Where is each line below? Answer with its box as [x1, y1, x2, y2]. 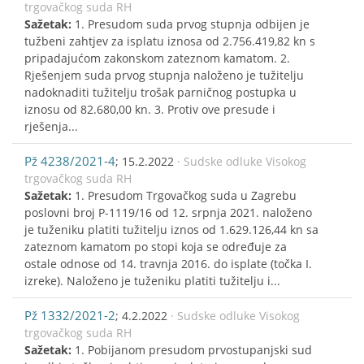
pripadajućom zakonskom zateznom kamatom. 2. [24, 50, 290, 66]
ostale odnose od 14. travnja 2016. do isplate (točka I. [24, 255, 312, 271]
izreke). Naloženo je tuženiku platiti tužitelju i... [24, 272, 280, 288]
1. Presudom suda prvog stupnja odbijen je [75, 15, 310, 32]
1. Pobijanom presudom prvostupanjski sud [75, 341, 312, 357]
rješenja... [24, 118, 78, 134]
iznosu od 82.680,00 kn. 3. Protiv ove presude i [24, 101, 275, 117]
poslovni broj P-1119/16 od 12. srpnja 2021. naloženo [24, 204, 312, 220]
